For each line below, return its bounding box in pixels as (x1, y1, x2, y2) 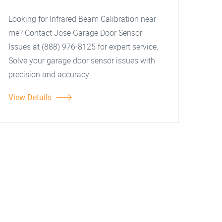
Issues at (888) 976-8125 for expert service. (8, 41, 159, 52)
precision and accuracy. (8, 69, 91, 80)
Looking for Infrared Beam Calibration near (8, 13, 156, 24)
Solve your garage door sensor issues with (8, 55, 155, 66)
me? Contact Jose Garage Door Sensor (8, 27, 142, 38)
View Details (8, 92, 52, 103)
